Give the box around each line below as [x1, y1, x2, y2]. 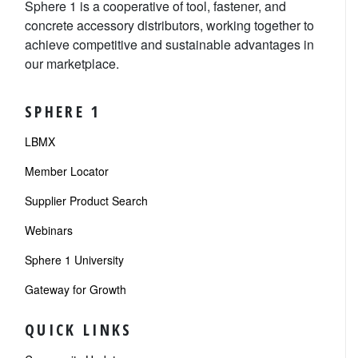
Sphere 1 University [25, 252, 124, 268]
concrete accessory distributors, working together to [25, 16, 314, 34]
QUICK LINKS [25, 319, 133, 340]
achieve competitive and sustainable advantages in [25, 35, 314, 54]
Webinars [25, 222, 73, 238]
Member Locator [25, 163, 109, 179]
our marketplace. [25, 54, 119, 73]
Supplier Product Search [25, 193, 148, 209]
